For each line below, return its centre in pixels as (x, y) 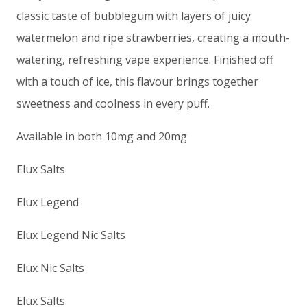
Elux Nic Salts (50, 268)
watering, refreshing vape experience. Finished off (145, 60)
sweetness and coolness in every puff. (113, 103)
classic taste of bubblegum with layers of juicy (134, 16)
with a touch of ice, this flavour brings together (137, 82)
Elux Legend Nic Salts (71, 235)
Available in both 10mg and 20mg (102, 136)
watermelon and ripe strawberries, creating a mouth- (153, 38)
